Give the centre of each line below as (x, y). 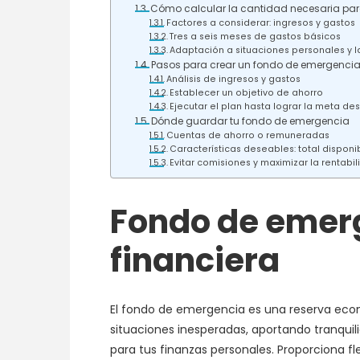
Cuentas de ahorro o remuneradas (248, 135)
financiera (195, 260)
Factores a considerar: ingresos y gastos (261, 23)
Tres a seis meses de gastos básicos (256, 37)
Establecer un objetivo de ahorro (247, 93)
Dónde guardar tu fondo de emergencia (251, 121)
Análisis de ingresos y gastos (234, 79)
